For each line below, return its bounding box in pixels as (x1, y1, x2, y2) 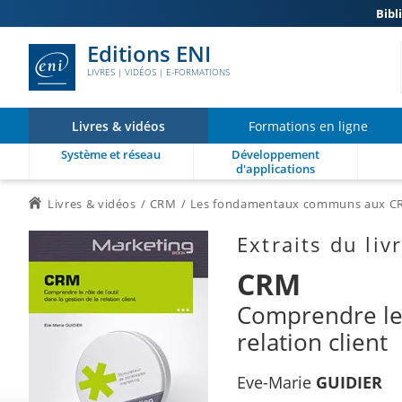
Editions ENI (87, 39, 211, 68)
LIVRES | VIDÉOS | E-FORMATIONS (87, 66, 230, 78)
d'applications (235, 161, 315, 177)
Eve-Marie (237, 371, 316, 393)
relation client (237, 326, 388, 358)
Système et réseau (61, 146, 162, 162)
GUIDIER (316, 371, 382, 393)
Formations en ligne (249, 117, 368, 135)
